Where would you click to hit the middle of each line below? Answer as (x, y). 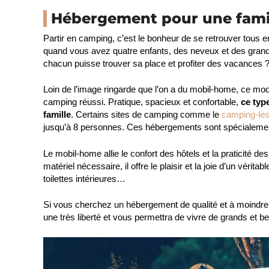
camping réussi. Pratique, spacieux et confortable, (142, 102)
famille (57, 114)
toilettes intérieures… (84, 178)
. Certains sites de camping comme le (146, 114)
